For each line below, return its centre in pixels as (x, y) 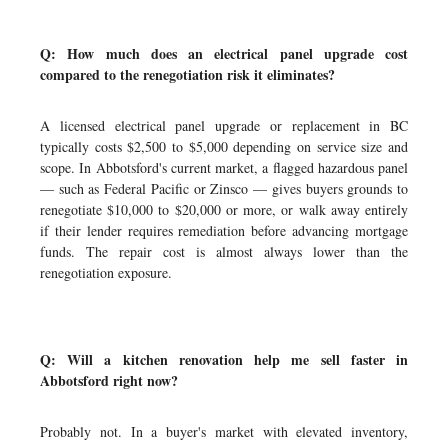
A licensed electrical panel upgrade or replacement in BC (224, 125)
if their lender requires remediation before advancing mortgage (224, 230)
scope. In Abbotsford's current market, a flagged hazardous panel (224, 167)
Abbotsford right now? (109, 380)
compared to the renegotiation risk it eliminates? (187, 74)
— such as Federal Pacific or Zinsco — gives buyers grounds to (224, 188)
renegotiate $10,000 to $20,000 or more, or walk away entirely (224, 209)
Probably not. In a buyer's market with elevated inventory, (224, 431)
